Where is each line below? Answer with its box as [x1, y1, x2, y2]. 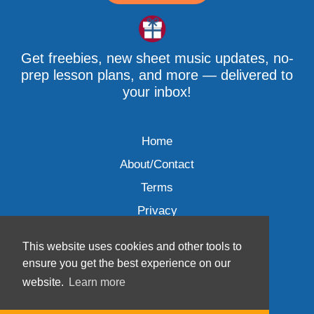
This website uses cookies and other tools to [22, 240, 242, 252]
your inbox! [123, 84, 191, 100]
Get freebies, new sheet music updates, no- [20, 50, 294, 67]
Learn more [69, 275, 126, 288]
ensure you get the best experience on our [22, 257, 231, 269]
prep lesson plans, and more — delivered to [21, 67, 293, 83]
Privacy [137, 204, 177, 218]
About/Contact [120, 158, 194, 172]
